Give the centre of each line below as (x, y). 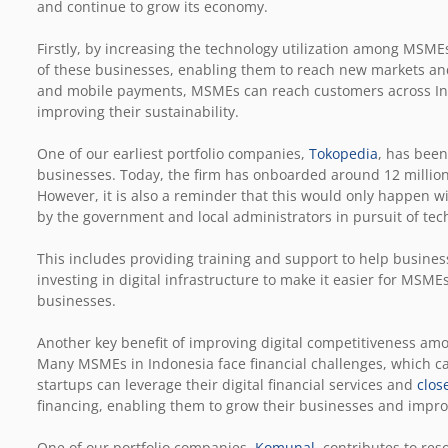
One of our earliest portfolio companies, (173, 153)
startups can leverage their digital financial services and (227, 384)
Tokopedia (343, 153)
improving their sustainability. (138, 111)
